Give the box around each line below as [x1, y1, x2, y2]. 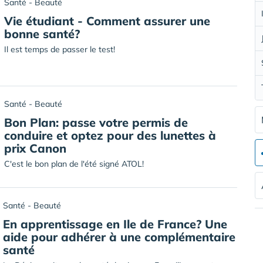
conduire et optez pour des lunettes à [4, 128, 216, 143]
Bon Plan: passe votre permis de [4, 115, 188, 130]
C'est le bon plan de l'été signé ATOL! [4, 159, 144, 169]
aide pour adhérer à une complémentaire [3, 230, 235, 244]
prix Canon [4, 141, 66, 156]
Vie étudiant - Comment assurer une [4, 14, 210, 28]
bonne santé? [4, 26, 80, 41]
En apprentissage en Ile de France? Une [3, 217, 227, 231]
